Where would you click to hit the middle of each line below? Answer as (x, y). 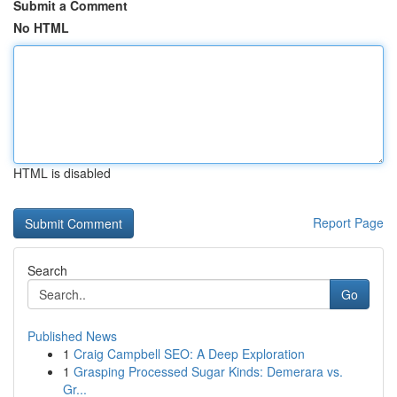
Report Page (348, 222)
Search (47, 270)
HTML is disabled (62, 173)
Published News (72, 336)
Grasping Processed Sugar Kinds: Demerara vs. (208, 371)
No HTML (41, 27)
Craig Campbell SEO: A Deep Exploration (189, 354)
